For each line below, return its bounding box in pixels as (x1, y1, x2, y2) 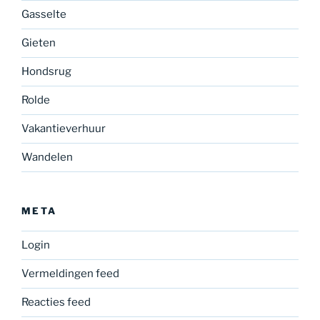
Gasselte (21, 8, 66, 21)
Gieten (21, 36, 56, 50)
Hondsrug (21, 65, 71, 79)
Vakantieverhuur (21, 122, 106, 136)
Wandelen (21, 151, 73, 164)
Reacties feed (21, 296, 91, 309)
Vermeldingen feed (21, 267, 119, 281)
